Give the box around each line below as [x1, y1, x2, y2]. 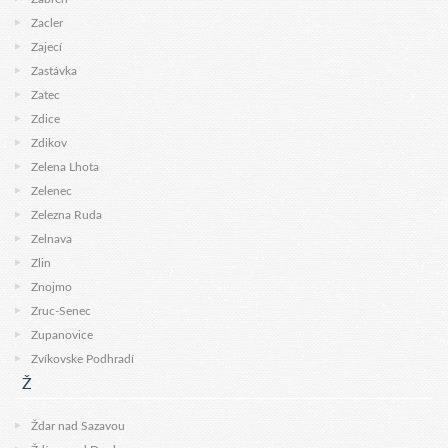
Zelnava [31, 233, 72, 245]
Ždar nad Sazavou [31, 420, 125, 432]
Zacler [31, 17, 63, 29]
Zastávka [31, 65, 77, 77]
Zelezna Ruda [31, 209, 102, 221]
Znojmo [31, 281, 72, 293]
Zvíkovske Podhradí [31, 353, 134, 365]
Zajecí [31, 41, 62, 53]
